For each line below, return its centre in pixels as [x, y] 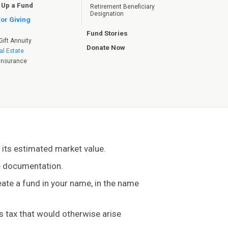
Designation [107, 13]
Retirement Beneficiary [122, 6]
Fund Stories [107, 33]
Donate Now [106, 48]
